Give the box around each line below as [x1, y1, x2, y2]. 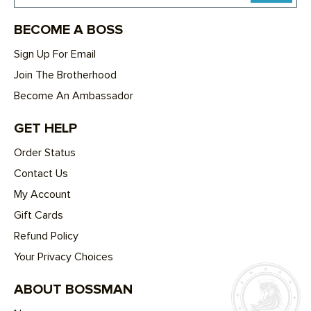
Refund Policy [14, 228, 78, 243]
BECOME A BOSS [14, 21, 123, 38]
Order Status [14, 145, 76, 160]
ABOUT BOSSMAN [14, 280, 133, 298]
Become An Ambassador [14, 88, 133, 103]
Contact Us [14, 166, 68, 180]
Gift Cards [14, 208, 63, 222]
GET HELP [14, 119, 77, 137]
